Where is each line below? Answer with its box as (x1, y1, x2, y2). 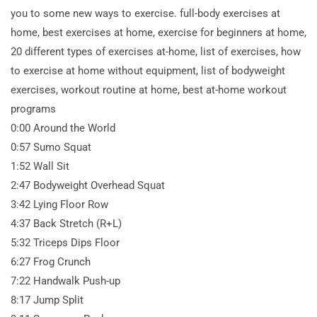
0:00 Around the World (11, 122, 115, 135)
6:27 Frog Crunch (11, 255, 91, 269)
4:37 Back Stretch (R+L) (11, 217, 122, 231)
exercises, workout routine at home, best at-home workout (11, 83, 287, 97)
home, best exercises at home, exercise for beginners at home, (11, 26, 306, 40)
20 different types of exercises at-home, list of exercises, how (11, 45, 301, 59)
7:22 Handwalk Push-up (11, 275, 120, 288)
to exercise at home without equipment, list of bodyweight (11, 64, 285, 78)
